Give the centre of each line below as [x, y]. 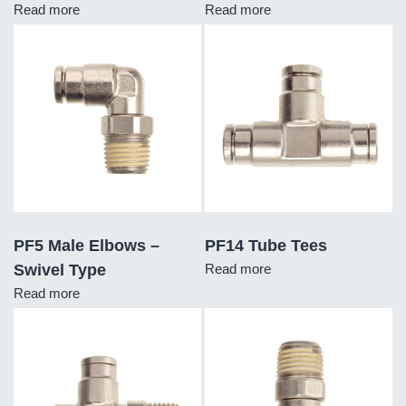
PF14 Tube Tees [266, 245]
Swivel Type [60, 270]
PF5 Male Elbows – [87, 245]
